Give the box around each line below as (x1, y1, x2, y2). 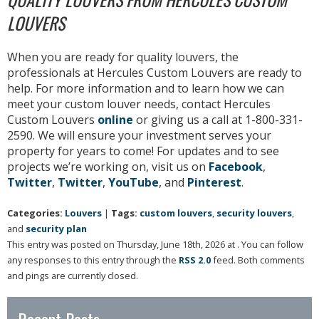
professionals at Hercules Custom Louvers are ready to (7, 64, 302, 80)
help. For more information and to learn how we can (7, 80, 284, 96)
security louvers (216, 206, 292, 219)
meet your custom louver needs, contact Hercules (7, 95, 271, 112)
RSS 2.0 (179, 253, 211, 266)
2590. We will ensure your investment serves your (7, 127, 271, 143)
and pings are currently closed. (7, 268, 138, 282)
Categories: (7, 206, 63, 219)
